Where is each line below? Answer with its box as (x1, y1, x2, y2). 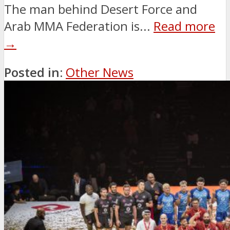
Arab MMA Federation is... (4, 17, 154, 35)
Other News (66, 64, 133, 81)
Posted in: (4, 64, 63, 81)
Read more (154, 17, 215, 35)
